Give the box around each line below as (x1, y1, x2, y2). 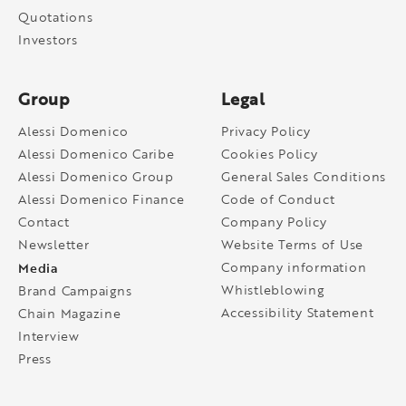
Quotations (18, 7, 93, 25)
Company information (221, 257, 367, 275)
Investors (18, 30, 78, 48)
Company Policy (221, 212, 327, 230)
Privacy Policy (221, 121, 311, 140)
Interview (18, 326, 80, 344)
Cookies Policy (221, 144, 318, 162)
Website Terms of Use (221, 235, 363, 253)
